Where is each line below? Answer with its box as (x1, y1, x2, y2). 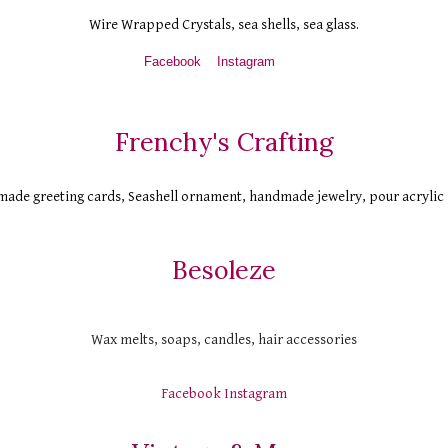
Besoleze (172, 254, 276, 287)
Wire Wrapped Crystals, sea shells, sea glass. (89, 16, 359, 34)
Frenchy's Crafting (115, 126, 333, 159)
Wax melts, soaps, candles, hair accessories (91, 331, 357, 349)
